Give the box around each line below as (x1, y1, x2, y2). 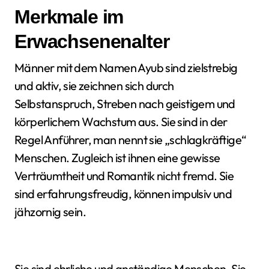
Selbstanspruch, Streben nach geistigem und (14, 96, 235, 111)
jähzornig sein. (14, 204, 86, 219)
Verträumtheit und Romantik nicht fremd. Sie (14, 168, 234, 183)
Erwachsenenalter (14, 31, 169, 52)
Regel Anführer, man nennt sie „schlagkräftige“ (14, 132, 247, 147)
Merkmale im (14, 6, 124, 28)
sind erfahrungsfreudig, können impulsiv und (14, 186, 232, 201)
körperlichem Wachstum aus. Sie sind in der (14, 114, 228, 129)
